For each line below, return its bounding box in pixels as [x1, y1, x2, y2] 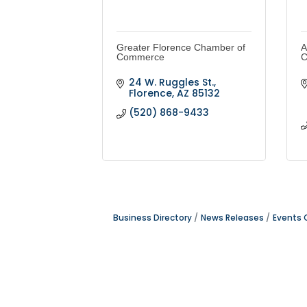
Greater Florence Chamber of [116, 42, 246, 53]
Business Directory [113, 212, 192, 224]
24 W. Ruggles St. [128, 75, 214, 90]
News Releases [201, 212, 264, 224]
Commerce [116, 51, 165, 63]
